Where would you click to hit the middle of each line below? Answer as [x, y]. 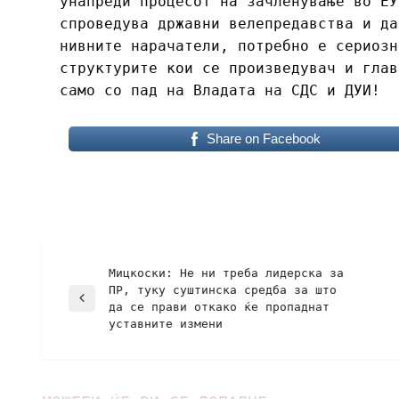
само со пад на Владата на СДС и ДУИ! [220, 90]
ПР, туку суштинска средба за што [223, 289]
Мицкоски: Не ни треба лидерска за [226, 273]
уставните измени [166, 323]
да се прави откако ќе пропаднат [219, 306]
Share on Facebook [263, 138]
